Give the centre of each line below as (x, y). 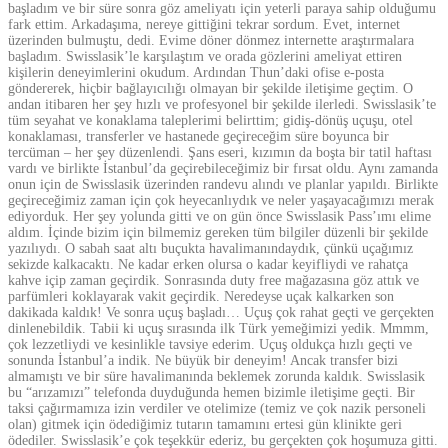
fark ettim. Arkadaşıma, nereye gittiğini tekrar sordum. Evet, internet (204, 25)
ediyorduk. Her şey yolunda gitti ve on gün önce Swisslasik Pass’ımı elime (219, 217)
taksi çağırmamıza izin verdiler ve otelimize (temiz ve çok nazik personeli (217, 409)
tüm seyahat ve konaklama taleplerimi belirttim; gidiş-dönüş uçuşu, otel (210, 121)
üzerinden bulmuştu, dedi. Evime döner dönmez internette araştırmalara (211, 41)
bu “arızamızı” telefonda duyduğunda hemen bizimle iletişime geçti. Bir (211, 393)
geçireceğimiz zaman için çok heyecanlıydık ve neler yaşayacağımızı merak (221, 201)
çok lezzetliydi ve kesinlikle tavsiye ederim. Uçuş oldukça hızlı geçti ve (210, 345)
